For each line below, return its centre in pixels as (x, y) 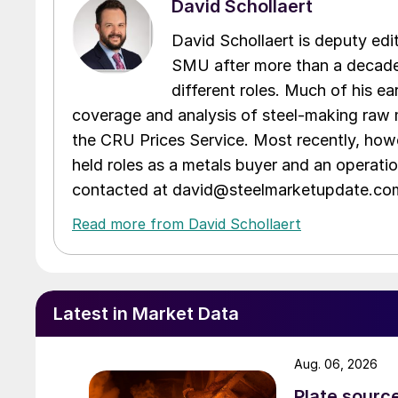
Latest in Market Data (146, 313)
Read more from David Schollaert (187, 223)
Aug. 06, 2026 (336, 363)
